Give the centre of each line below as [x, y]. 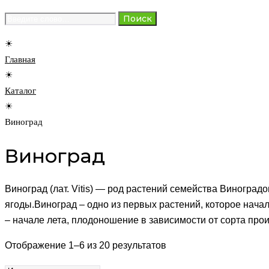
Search [20, 18]
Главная [20, 60]
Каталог [20, 91]
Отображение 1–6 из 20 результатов [86, 246]
